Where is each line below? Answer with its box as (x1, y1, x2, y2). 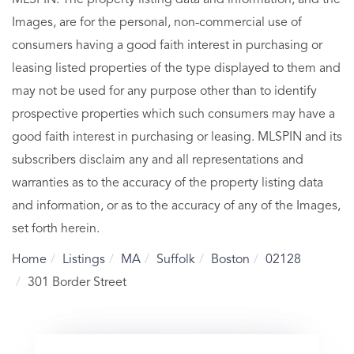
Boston (211, 253, 250, 266)
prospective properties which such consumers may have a (12, 107, 335, 121)
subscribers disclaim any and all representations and (12, 153, 303, 167)
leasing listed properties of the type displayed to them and (12, 62, 341, 75)
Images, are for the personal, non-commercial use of (12, 16, 302, 29)
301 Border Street (28, 276, 126, 289)
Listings (62, 253, 105, 266)
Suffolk (156, 253, 195, 266)
